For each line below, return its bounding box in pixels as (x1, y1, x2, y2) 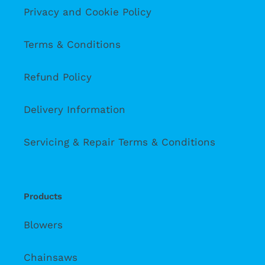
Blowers (24, 219, 63, 231)
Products (24, 190, 62, 202)
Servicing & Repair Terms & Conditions (24, 135, 215, 148)
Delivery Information (24, 103, 125, 115)
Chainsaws (24, 251, 77, 264)
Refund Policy (24, 70, 92, 83)
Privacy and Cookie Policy (24, 5, 151, 18)
